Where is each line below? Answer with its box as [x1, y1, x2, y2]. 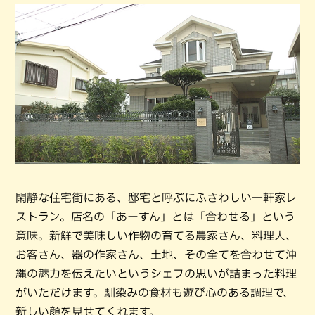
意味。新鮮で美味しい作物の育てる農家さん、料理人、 [15, 230, 297, 242]
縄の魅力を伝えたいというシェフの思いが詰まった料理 [15, 268, 297, 280]
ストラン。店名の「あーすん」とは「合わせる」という [15, 211, 295, 223]
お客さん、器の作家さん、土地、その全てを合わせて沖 [15, 249, 297, 261]
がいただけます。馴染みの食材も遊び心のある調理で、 [15, 287, 294, 299]
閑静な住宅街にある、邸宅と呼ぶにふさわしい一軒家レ [15, 192, 297, 204]
